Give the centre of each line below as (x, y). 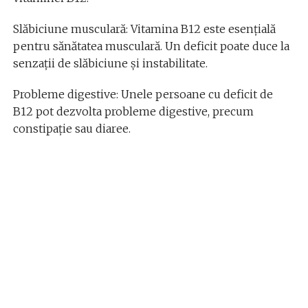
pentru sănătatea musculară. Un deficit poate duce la (151, 46)
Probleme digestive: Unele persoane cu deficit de (143, 94)
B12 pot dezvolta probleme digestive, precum (133, 111)
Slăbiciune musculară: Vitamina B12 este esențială (144, 29)
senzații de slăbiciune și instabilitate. (110, 63)
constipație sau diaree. (71, 128)
